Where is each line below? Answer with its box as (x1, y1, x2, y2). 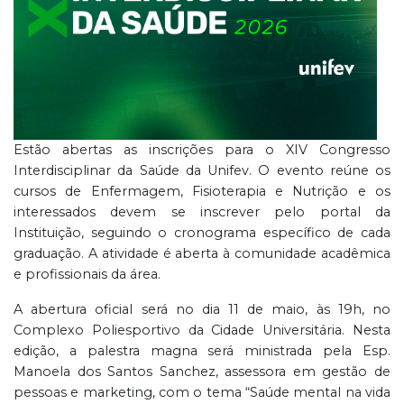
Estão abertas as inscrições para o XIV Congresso (14, 141, 390, 158)
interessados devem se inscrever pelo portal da (14, 203, 390, 220)
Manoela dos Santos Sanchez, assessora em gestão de (14, 363, 390, 380)
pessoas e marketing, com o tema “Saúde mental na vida (14, 383, 390, 400)
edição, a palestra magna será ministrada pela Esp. (14, 342, 390, 359)
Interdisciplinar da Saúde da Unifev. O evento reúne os (14, 161, 390, 179)
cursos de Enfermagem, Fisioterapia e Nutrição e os (14, 182, 390, 199)
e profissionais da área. (14, 265, 161, 282)
